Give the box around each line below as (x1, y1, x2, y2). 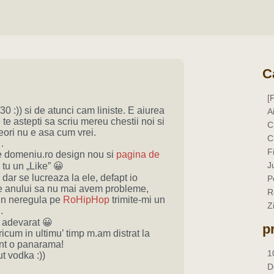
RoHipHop (62, 194, 109, 205)
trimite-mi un (109, 194, 165, 205)
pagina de (116, 149, 160, 160)
